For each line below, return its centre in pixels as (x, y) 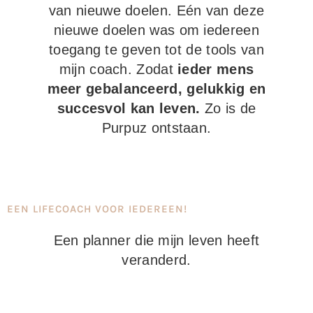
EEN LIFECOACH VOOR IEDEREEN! (97, 209)
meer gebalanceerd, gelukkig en (156, 89)
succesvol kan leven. (129, 109)
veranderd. (156, 260)
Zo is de (228, 109)
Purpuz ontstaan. (156, 128)
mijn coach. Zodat (118, 70)
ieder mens (216, 70)
